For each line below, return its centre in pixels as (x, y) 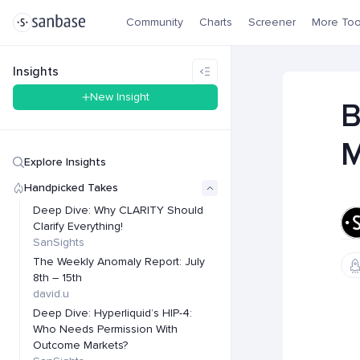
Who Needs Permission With (105, 329)
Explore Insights (65, 162)
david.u (51, 294)
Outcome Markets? (80, 345)
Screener (272, 22)
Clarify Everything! (78, 226)
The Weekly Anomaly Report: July (119, 262)
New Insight (119, 97)
